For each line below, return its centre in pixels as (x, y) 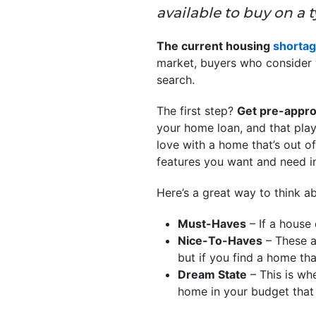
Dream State (212, 274)
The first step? (197, 110)
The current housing (215, 45)
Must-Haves (212, 223)
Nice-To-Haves (220, 240)
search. (176, 79)
